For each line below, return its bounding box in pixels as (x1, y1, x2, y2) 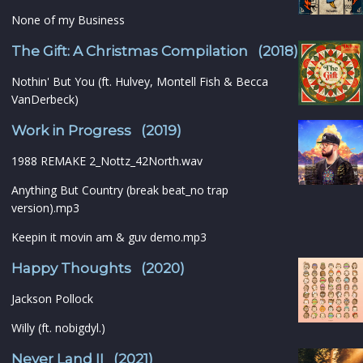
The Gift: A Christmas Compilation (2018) (11, 43, 298, 60)
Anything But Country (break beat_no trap (11, 182, 228, 199)
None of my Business (11, 12, 125, 28)
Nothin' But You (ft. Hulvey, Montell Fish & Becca (11, 74, 268, 90)
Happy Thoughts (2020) (11, 260, 185, 277)
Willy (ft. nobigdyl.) (11, 320, 105, 336)
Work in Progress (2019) (11, 122, 181, 139)
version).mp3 (11, 200, 79, 216)
